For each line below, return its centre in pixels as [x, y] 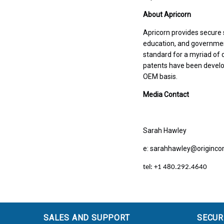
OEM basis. [160, 77]
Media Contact [166, 95]
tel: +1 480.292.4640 [175, 167]
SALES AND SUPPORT [86, 217]
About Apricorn [167, 15]
